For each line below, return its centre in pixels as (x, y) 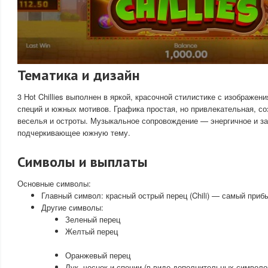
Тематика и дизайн (79, 75)
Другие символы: (72, 207)
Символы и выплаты (83, 162)
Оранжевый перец (98, 255)
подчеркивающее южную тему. (74, 133)
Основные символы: (54, 183)
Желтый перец (92, 231)
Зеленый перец (93, 219)
